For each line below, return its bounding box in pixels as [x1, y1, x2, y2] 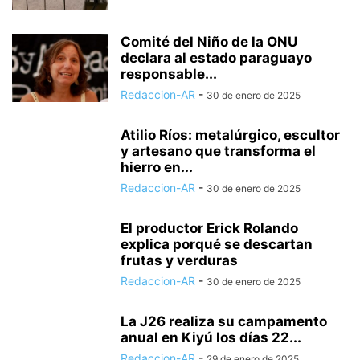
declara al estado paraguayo [121, 50, 312, 66]
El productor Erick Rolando [121, 220, 298, 236]
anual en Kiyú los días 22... [121, 329, 301, 346]
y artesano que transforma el [121, 143, 316, 159]
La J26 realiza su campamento [121, 313, 327, 329]
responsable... [121, 66, 217, 82]
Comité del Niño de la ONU [121, 34, 297, 50]
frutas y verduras [121, 252, 238, 268]
